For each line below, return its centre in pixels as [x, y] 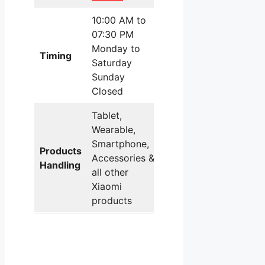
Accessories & [123, 158]
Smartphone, [120, 144]
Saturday [112, 63]
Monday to [116, 49]
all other [110, 172]
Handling [60, 165]
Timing [56, 56]
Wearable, [114, 130]
